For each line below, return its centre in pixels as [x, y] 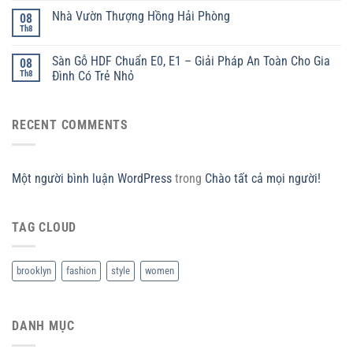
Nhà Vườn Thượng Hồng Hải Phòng [141, 17]
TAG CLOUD [45, 227]
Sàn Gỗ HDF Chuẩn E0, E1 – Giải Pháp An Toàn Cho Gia [191, 61]
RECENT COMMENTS [70, 125]
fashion [81, 271]
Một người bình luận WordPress [92, 178]
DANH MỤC [43, 326]
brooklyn [34, 271]
